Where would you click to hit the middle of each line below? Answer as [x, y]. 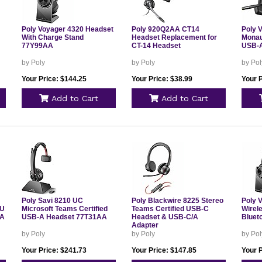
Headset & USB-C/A [165, 217]
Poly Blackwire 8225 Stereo [177, 201]
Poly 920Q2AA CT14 [165, 29]
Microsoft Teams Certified [64, 209]
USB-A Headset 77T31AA [64, 217]
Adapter [145, 225]
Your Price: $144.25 [54, 79]
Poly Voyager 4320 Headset [67, 29]
